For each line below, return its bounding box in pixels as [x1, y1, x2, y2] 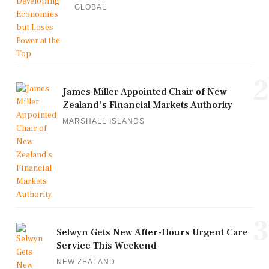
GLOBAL [74, 3, 107, 12]
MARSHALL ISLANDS [62, 117, 145, 126]
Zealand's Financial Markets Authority [62, 99, 232, 112]
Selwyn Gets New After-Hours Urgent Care [56, 226, 248, 239]
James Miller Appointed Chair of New [62, 86, 227, 98]
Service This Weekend [56, 240, 156, 252]
